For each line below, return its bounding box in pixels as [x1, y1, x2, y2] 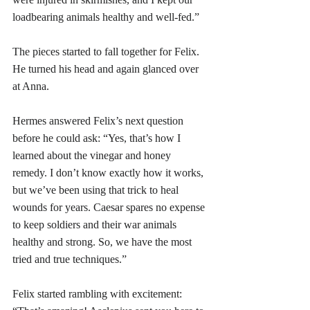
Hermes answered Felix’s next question [12, 114, 186, 127]
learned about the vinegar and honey [12, 149, 174, 161]
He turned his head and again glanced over [12, 62, 201, 75]
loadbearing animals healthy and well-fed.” [12, 10, 199, 23]
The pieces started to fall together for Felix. [12, 45, 202, 57]
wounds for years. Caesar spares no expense [12, 201, 208, 213]
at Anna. [12, 80, 49, 92]
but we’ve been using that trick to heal [12, 183, 181, 196]
